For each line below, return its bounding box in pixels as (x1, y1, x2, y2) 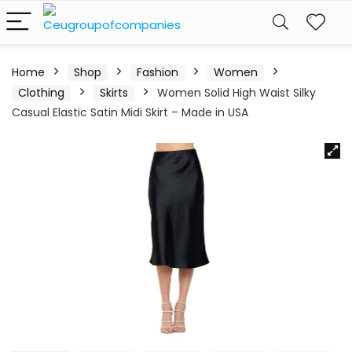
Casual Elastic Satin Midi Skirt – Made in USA (12, 104, 248, 120)
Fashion (137, 64, 178, 80)
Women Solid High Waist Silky (157, 85, 316, 101)
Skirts (100, 85, 128, 101)
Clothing (18, 85, 64, 101)
